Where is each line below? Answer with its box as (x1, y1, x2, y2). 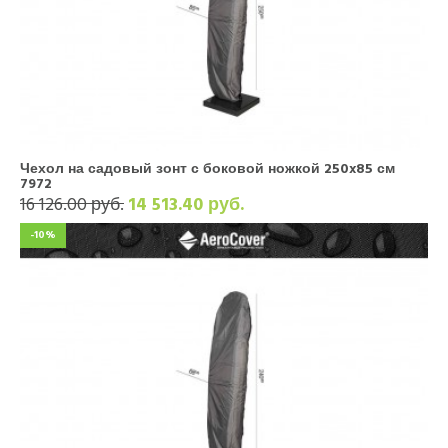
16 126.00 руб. (20, 190, 124, 219)
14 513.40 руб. (128, 190, 244, 219)
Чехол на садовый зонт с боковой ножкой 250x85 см (20, 157, 395, 180)
